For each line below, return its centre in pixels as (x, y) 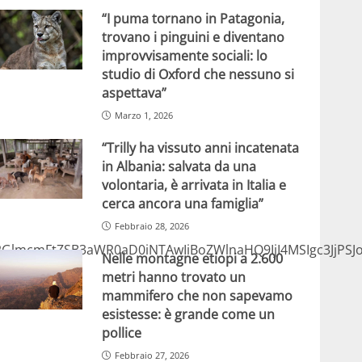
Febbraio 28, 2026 (152, 225)
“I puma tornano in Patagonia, (193, 18)
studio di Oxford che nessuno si (198, 74)
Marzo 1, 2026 (143, 115)
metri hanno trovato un (173, 277)
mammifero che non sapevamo (197, 295)
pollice (121, 333)
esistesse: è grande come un (188, 314)
